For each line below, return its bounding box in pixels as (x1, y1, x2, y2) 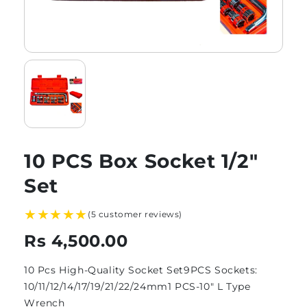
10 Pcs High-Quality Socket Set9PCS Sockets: (24, 263, 258, 276)
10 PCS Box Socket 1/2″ (24, 149, 258, 173)
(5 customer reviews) (88, 208, 182, 219)
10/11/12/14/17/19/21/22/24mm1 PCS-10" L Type (24, 280, 251, 293)
